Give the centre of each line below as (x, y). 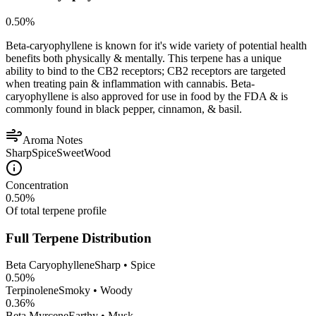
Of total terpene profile (56, 210)
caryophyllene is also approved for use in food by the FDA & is (147, 96)
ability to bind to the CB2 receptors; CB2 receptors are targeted (146, 71)
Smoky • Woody (96, 291)
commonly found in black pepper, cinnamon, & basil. (124, 109)
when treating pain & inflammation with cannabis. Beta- (130, 83)
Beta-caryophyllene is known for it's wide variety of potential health (156, 45)
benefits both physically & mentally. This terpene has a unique (144, 58)
